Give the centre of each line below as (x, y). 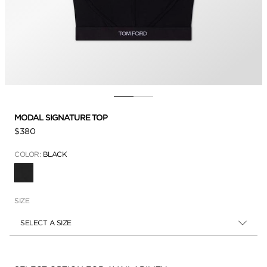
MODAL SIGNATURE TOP (61, 117)
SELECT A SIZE (46, 222)
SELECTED (41, 176)
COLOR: (29, 154)
